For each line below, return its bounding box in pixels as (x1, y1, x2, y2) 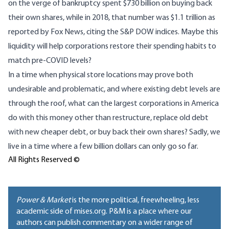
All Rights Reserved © (8, 156, 80, 165)
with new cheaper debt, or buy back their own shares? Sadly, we (8, 128, 220, 137)
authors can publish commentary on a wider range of (16, 219, 193, 227)
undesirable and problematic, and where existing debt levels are (8, 85, 220, 94)
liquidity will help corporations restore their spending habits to (8, 42, 216, 51)
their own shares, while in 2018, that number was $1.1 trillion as (8, 14, 215, 22)
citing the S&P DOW (86, 28, 155, 37)
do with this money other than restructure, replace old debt (8, 114, 209, 123)
